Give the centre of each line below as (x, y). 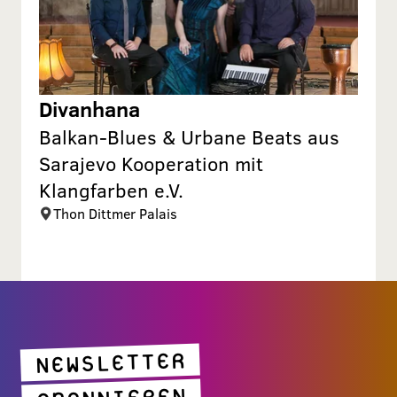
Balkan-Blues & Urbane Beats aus (189, 137)
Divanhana (90, 109)
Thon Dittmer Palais (115, 214)
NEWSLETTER (110, 363)
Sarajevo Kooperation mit (151, 163)
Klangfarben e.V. (111, 190)
